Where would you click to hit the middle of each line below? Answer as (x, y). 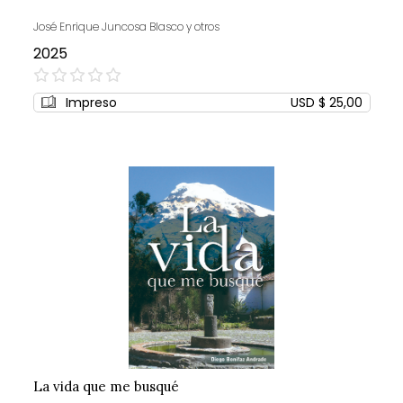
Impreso (91, 103)
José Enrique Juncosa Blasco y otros (126, 27)
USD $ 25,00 (326, 103)
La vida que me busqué (106, 387)
